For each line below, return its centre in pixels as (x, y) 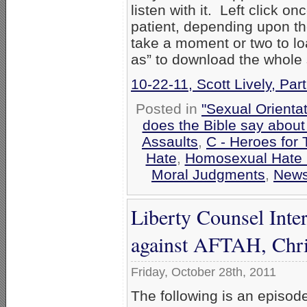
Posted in (169, 108)
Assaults (170, 141)
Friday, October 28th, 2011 (204, 272)
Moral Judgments (208, 174)
